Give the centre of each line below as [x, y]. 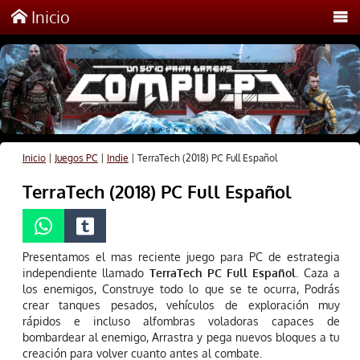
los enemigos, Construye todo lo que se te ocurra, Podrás [181, 289]
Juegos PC [76, 158]
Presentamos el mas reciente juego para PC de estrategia [181, 257]
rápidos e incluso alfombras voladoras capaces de [181, 321]
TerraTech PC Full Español [220, 273]
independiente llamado [83, 273]
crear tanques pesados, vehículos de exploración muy [181, 305]
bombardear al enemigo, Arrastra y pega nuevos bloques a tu [181, 337]
